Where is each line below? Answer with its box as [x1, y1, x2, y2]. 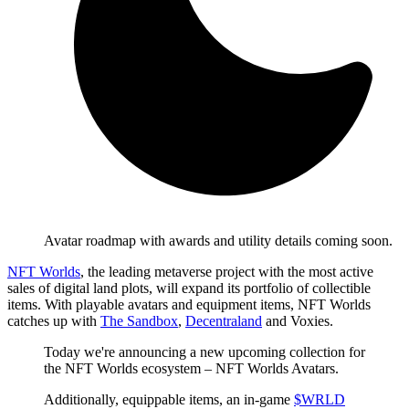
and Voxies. [262, 312, 333, 329]
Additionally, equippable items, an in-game [44, 391, 294, 407]
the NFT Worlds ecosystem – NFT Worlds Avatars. [44, 360, 339, 376]
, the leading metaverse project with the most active [80, 263, 373, 279]
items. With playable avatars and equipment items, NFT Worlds [7, 296, 371, 312]
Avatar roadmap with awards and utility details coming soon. [44, 232, 393, 248]
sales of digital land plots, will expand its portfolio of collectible [7, 279, 371, 296]
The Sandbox [100, 312, 178, 329]
